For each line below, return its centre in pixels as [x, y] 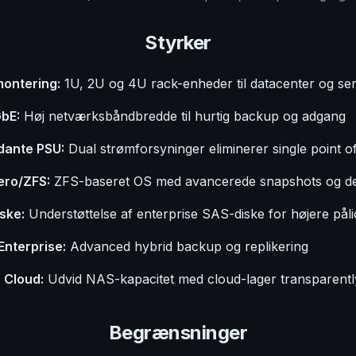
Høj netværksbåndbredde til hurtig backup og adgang [182, 116]
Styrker [178, 43]
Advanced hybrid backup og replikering [187, 246]
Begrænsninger [178, 333]
